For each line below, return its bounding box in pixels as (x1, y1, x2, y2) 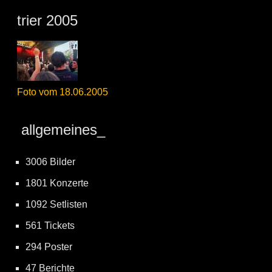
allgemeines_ (17, 121, 105, 138)
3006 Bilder (25, 157, 75, 168)
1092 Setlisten (25, 199, 87, 210)
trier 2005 (17, 12, 78, 29)
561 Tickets (25, 220, 75, 231)
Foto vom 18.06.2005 (17, 87, 108, 98)
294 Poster (25, 242, 72, 253)
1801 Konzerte (25, 178, 89, 189)
